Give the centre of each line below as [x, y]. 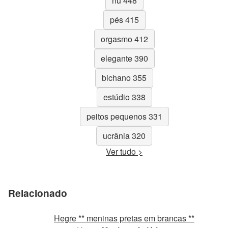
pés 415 [124, 20]
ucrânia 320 [124, 136]
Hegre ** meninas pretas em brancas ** [124, 218]
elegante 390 [124, 59]
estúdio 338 [124, 97]
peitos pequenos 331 [124, 117]
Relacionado [38, 193]
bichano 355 [124, 78]
